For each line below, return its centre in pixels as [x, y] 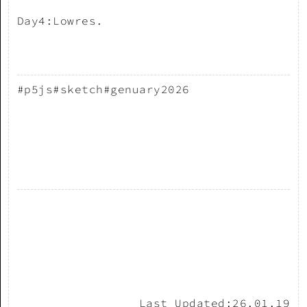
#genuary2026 [146, 89]
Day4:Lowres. [60, 20]
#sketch [78, 89]
